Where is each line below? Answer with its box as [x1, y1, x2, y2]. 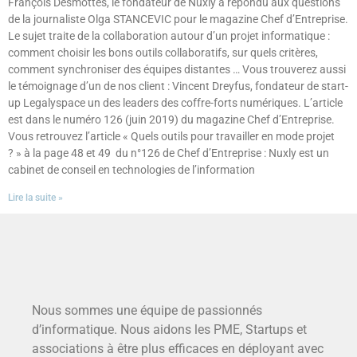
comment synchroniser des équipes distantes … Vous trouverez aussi [8, 63, 346, 76]
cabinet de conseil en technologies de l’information [8, 163, 255, 177]
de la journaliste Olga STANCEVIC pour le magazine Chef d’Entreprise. [8, 13, 348, 26]
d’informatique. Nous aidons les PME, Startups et [32, 322, 307, 338]
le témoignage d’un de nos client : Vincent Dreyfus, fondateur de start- [8, 80, 348, 93]
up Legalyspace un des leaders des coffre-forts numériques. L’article [8, 96, 343, 110]
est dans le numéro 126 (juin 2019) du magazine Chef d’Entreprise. [8, 113, 335, 127]
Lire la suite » [8, 192, 63, 204]
